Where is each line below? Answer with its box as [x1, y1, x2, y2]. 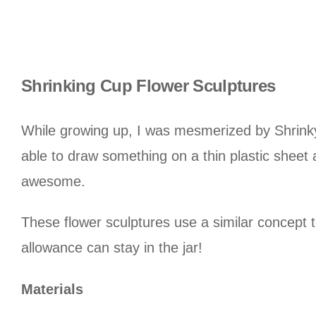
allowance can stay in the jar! [21, 240, 202, 256]
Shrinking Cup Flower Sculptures [21, 75, 276, 95]
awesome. [21, 173, 85, 189]
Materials [21, 281, 83, 297]
